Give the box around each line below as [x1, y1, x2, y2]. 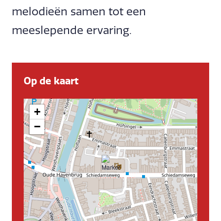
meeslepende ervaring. [12, 24, 132, 37]
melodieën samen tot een [12, 5, 146, 18]
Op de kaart [24, 74, 78, 87]
